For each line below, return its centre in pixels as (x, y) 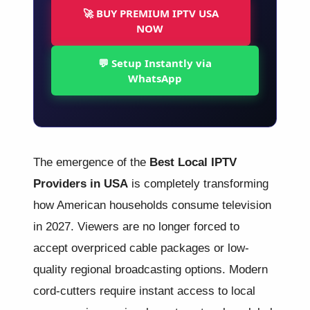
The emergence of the (91, 162)
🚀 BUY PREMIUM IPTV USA (151, 13)
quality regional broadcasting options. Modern (151, 269)
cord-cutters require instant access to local (144, 290)
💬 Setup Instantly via (155, 63)
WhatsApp (155, 78)
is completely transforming (198, 183)
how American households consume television (152, 204)
